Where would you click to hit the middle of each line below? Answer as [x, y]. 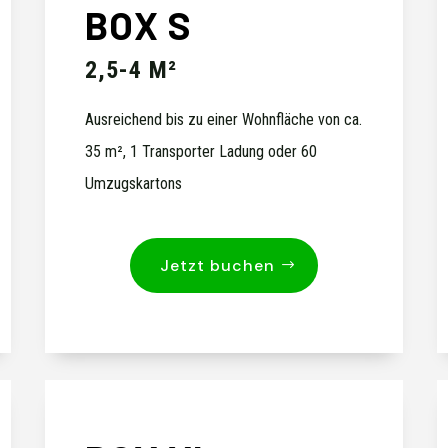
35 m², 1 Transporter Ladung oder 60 [201, 152]
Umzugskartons [133, 184]
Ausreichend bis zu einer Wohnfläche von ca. [223, 120]
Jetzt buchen [217, 265]
